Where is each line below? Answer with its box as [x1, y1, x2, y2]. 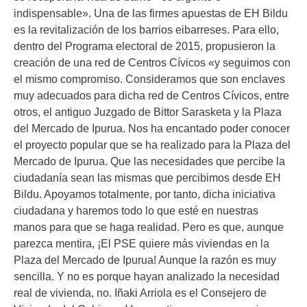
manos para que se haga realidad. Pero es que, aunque [14, 221, 284, 234]
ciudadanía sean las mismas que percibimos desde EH [14, 171, 281, 184]
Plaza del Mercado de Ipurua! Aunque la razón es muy [14, 254, 276, 267]
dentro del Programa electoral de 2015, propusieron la [14, 40, 275, 53]
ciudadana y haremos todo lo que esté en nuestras [14, 204, 258, 217]
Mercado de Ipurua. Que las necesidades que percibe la [14, 155, 285, 168]
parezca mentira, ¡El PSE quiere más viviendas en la [14, 237, 269, 250]
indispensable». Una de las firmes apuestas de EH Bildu [14, 7, 288, 20]
